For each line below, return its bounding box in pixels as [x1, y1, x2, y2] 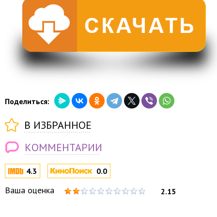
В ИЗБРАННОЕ [24, 118, 92, 132]
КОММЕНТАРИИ [25, 140, 102, 154]
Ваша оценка [5, 185, 54, 196]
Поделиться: [5, 96, 49, 106]
